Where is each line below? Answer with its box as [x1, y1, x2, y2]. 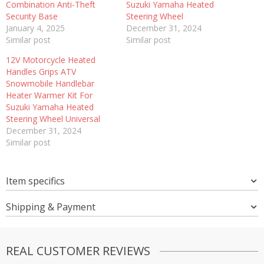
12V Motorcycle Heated [6, 54, 95, 66]
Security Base [6, 11, 58, 22]
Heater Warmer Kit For [6, 90, 93, 101]
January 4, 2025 [6, 22, 65, 34]
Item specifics [6, 174, 65, 188]
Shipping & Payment [6, 200, 95, 214]
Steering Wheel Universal [6, 113, 100, 125]
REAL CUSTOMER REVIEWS [6, 243, 150, 259]
